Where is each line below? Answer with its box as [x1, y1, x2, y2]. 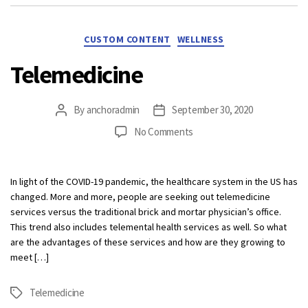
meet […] [10, 250, 49, 263]
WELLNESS [177, 33, 224, 46]
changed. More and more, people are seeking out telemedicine [10, 190, 270, 203]
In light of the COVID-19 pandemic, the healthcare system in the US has [10, 175, 298, 188]
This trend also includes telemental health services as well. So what [10, 220, 287, 233]
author [60, 118, 89, 132]
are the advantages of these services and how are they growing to [10, 235, 285, 248]
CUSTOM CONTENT [84, 33, 170, 46]
